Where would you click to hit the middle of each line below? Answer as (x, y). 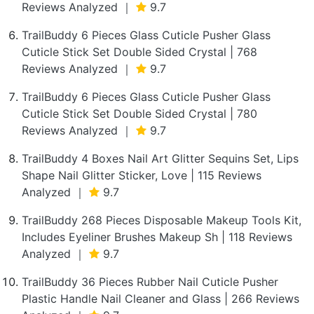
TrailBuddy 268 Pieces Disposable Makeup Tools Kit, (162, 220)
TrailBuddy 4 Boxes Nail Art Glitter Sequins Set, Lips (160, 158)
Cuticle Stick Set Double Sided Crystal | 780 (139, 114)
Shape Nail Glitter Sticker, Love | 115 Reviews (142, 175)
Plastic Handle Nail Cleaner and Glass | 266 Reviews (161, 299)
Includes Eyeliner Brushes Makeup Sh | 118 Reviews (157, 237)
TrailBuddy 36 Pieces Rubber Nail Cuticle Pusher (150, 282)
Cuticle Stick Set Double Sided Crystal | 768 (139, 52)
